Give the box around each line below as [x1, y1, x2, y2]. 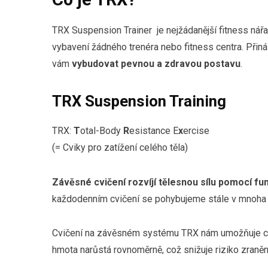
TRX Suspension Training [52, 92, 226, 110]
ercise [183, 125, 209, 136]
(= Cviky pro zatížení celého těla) [52, 142, 188, 153]
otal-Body [80, 125, 123, 136]
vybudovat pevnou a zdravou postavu [72, 58, 240, 69]
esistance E [129, 125, 178, 136]
